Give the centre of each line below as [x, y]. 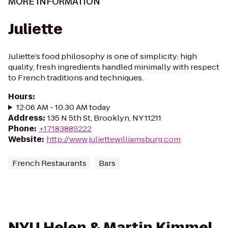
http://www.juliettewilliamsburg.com [113, 139]
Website [25, 139]
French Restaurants [49, 163]
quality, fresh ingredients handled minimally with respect [114, 67]
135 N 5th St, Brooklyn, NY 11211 [104, 118]
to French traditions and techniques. [76, 78]
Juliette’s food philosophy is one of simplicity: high [103, 56]
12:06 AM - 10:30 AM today [63, 107]
